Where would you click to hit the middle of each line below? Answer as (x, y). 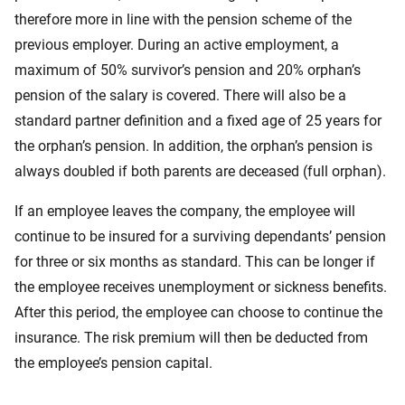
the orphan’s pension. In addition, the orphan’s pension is (193, 146)
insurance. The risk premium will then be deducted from (191, 338)
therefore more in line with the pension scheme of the (183, 19)
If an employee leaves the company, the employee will (185, 211)
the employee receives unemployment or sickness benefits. (201, 287)
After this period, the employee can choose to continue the (198, 312)
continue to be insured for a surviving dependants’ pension (200, 236)
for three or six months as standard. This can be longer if (195, 262)
